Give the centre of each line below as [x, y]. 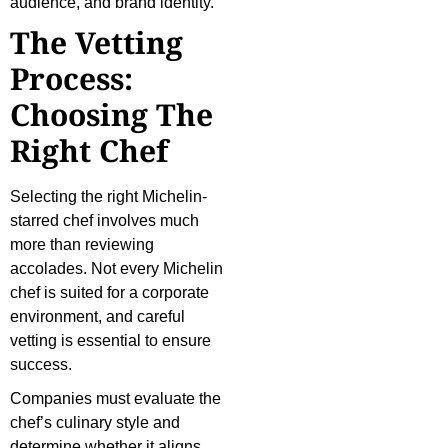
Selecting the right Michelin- [108, 197]
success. [41, 365]
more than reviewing [82, 245]
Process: [71, 79]
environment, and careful [97, 317]
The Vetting [96, 43]
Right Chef [89, 151]
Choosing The [111, 115]
